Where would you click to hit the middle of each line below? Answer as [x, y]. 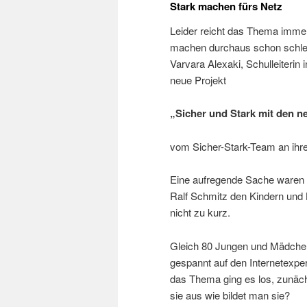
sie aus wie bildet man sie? [230, 295]
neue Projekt [198, 80]
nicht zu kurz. [200, 212]
